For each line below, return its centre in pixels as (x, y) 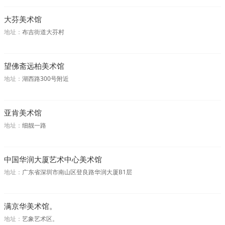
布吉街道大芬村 (43, 32)
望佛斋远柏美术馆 (34, 66)
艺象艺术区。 (40, 219)
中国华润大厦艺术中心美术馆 (53, 159)
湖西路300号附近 (45, 79)
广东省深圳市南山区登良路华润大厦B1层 (77, 172)
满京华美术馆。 (30, 206)
